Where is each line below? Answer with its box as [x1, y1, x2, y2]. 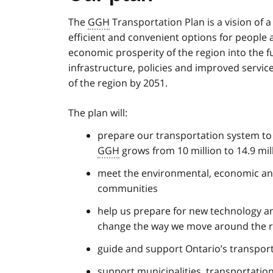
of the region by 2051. [68, 76, 168, 90]
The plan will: [68, 106, 127, 120]
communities [97, 182, 158, 196]
